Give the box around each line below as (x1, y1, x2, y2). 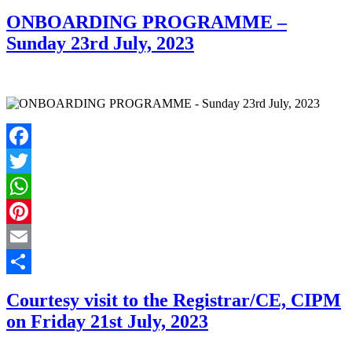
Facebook (6, 153, 55, 167)
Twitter (6, 178, 42, 192)
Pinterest (6, 229, 49, 243)
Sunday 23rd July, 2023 (6, 32, 194, 53)
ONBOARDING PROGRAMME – (6, 11, 287, 32)
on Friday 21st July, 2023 (6, 310, 208, 332)
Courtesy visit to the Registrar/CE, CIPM (6, 289, 341, 310)
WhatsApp (6, 203, 60, 218)
